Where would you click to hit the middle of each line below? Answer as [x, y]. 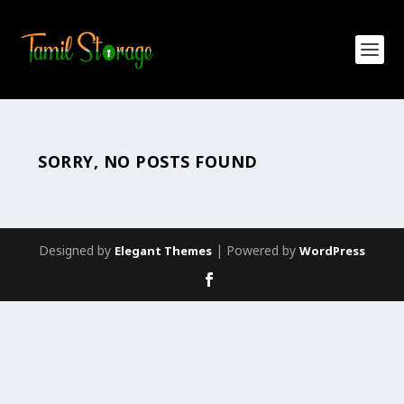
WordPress [332, 252]
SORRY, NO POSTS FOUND [148, 164]
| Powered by [256, 252]
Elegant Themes [163, 252]
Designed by [77, 252]
